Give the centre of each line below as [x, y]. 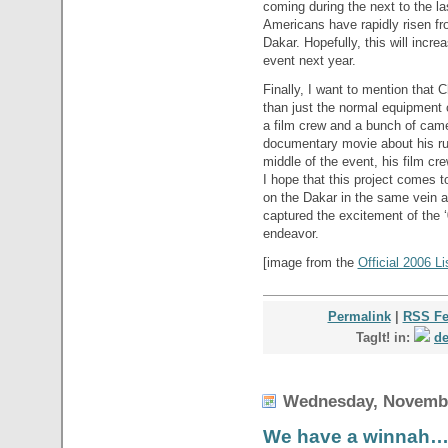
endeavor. [290, 233]
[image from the [310, 262]
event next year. [309, 60]
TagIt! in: [385, 337]
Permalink [359, 316]
